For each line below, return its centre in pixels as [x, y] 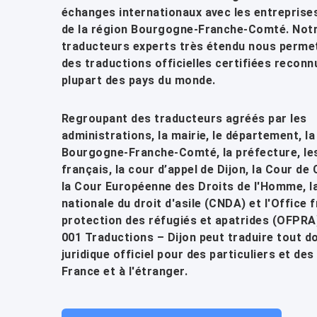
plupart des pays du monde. [139, 80]
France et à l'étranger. [125, 271]
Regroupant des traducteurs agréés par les [184, 119]
